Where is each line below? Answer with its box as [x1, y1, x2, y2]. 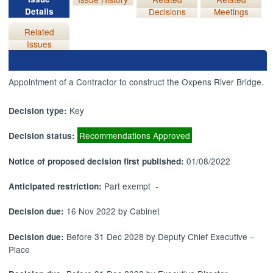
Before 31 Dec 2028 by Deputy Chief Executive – [66, 230, 255, 243]
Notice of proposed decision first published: [9, 155, 187, 167]
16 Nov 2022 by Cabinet [66, 205, 160, 218]
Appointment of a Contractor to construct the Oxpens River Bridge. [9, 75, 264, 88]
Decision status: [9, 130, 78, 142]
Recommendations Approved [79, 129, 191, 142]
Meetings [213, 5, 249, 18]
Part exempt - [104, 179, 159, 192]
